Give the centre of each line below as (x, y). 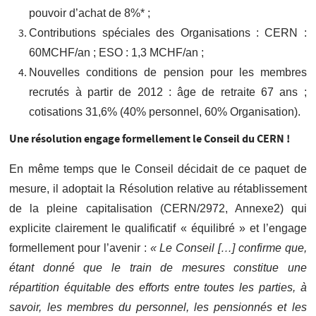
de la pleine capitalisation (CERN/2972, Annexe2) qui (158, 208)
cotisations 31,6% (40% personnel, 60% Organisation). (165, 111)
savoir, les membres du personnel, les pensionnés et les (158, 307)
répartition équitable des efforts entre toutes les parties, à (158, 287)
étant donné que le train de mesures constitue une (158, 267)
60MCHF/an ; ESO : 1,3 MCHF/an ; (117, 52)
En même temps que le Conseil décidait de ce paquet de (158, 169)
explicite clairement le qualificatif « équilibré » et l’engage (158, 228)
